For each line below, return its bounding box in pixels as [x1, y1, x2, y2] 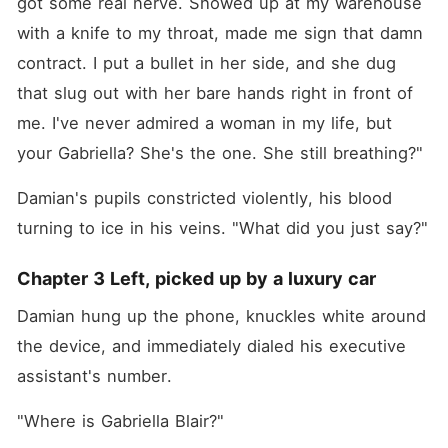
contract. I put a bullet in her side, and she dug [16, 53, 396, 73]
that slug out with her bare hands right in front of [16, 83, 413, 103]
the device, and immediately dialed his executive [16, 336, 406, 356]
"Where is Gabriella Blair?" [16, 411, 224, 431]
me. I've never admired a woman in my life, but [16, 113, 392, 133]
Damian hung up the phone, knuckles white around [16, 306, 426, 326]
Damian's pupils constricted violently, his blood [16, 188, 392, 208]
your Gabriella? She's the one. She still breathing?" [16, 143, 423, 163]
